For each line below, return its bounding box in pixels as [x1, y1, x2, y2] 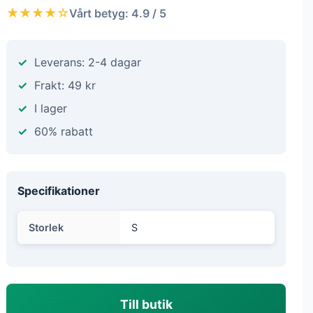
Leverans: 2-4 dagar [34, 55, 141, 69]
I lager [34, 101, 67, 115]
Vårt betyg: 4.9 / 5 [69, 6, 166, 20]
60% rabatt [34, 124, 93, 138]
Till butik [119, 297, 173, 312]
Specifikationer [17, 184, 100, 198]
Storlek [29, 221, 64, 233]
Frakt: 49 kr [34, 78, 96, 92]
